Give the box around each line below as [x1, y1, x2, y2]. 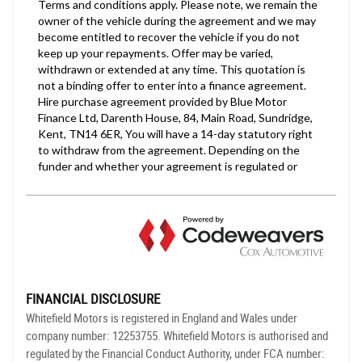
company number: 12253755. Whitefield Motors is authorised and [26, 327, 328, 344]
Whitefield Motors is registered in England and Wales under [26, 309, 297, 326]
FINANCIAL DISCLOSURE [26, 289, 160, 309]
